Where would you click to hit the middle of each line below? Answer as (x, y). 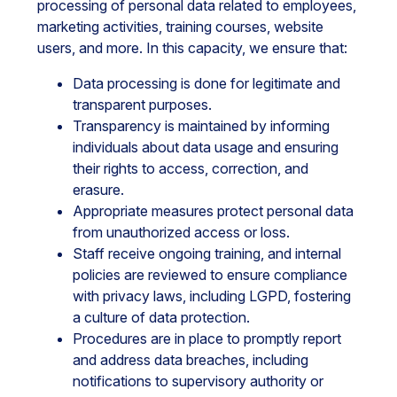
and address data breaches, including (191, 360)
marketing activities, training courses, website (180, 27)
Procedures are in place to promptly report (207, 339)
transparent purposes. (142, 105)
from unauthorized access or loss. (181, 232)
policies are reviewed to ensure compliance (210, 275)
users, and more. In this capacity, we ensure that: (192, 48)
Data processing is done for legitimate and (206, 83)
